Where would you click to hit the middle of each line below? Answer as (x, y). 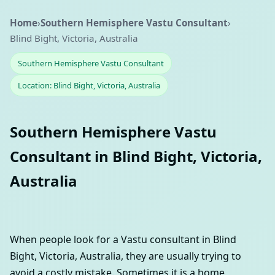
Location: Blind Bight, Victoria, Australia (89, 85)
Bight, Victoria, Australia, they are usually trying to (126, 256)
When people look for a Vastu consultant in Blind (123, 239)
